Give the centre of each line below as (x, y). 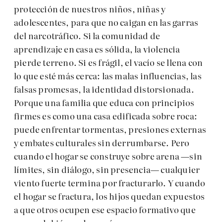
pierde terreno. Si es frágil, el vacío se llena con (109, 62)
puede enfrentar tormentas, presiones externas (110, 129)
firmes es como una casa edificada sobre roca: (106, 116)
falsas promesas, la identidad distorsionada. (104, 89)
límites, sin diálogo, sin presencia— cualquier (107, 169)
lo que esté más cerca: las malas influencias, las (108, 76)
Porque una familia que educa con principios (104, 103)
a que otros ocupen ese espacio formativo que (105, 210)
